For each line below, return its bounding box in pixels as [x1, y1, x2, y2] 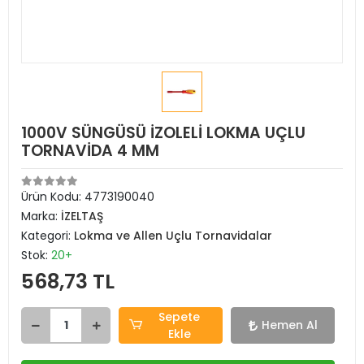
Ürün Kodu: [21, 188, 84, 205]
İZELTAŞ [61, 208, 103, 224]
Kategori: [21, 227, 74, 244]
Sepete [158, 308, 201, 325]
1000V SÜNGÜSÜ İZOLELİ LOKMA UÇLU [21, 122, 305, 144]
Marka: [21, 208, 61, 224]
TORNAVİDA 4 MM [21, 140, 159, 162]
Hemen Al [261, 317, 318, 333]
